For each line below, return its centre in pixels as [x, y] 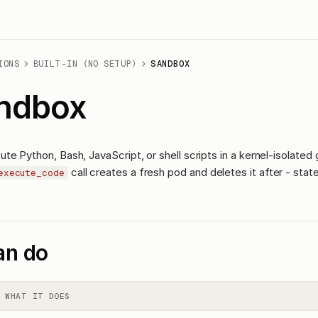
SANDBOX [170, 64]
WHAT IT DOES [37, 296]
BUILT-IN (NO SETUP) [85, 64]
